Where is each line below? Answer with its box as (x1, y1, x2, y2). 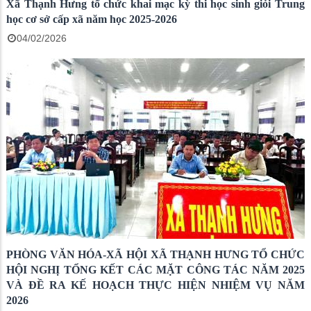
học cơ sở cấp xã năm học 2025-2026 (6, 13, 177, 25)
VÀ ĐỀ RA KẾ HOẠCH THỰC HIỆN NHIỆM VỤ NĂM (6, 279, 305, 291)
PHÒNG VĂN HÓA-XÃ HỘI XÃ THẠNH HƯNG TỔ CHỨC (6, 249, 305, 260)
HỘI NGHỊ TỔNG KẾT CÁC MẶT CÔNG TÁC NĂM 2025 (6, 264, 305, 276)
